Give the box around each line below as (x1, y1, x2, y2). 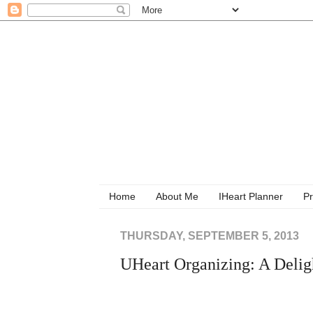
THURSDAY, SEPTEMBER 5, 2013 (120, 229, 299, 242)
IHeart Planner (219, 191, 283, 203)
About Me (156, 191, 198, 203)
